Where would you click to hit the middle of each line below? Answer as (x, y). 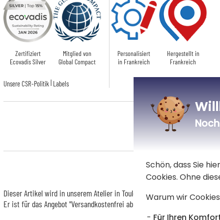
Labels (61, 83)
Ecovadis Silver (28, 61)
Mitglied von (77, 53)
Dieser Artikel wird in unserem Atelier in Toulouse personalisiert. (97, 193)
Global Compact (77, 61)
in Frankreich (134, 61)
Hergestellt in (183, 53)
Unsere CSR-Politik (26, 83)
